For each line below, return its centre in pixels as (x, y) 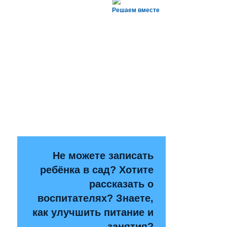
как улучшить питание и (93, 213)
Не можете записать (103, 156)
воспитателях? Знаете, (96, 198)
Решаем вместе (136, 10)
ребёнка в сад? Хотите (97, 170)
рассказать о (122, 184)
